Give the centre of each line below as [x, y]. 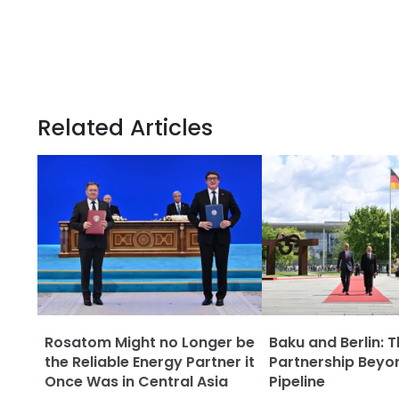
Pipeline [297, 382]
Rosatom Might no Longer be [150, 342]
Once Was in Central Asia [136, 382]
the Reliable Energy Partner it [150, 362]
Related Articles [125, 128]
